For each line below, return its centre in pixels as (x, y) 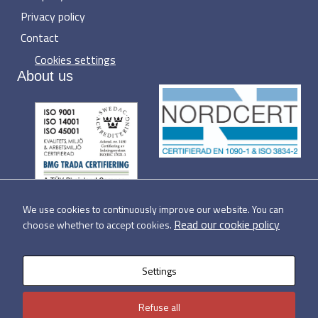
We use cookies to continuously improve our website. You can (153, 209)
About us (45, 76)
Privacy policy (53, 16)
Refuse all (159, 307)
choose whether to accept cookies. (98, 225)
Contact (40, 37)
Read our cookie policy (227, 224)
